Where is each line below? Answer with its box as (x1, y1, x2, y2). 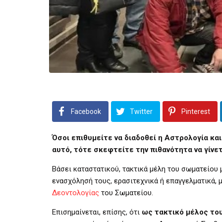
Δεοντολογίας (52, 188, 99, 197)
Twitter (130, 107, 153, 115)
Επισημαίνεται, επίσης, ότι (52, 207, 142, 217)
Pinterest (181, 107, 210, 115)
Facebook (71, 107, 101, 115)
